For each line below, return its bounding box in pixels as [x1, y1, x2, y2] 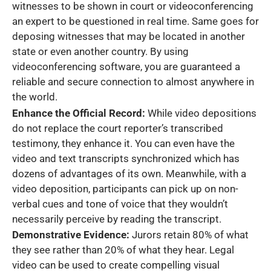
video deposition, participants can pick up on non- [12, 182, 238, 195]
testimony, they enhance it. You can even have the [12, 137, 235, 149]
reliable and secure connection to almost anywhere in [12, 76, 254, 88]
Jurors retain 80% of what [129, 229, 249, 241]
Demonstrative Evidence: [12, 229, 129, 241]
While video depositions [145, 106, 256, 119]
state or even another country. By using [12, 45, 189, 58]
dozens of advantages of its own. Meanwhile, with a [12, 167, 246, 180]
